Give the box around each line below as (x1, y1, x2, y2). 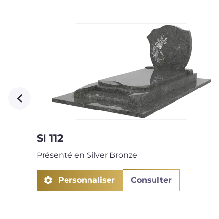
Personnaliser (58, 175, 115, 185)
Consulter (131, 175, 172, 185)
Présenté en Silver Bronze (37, 151, 138, 160)
